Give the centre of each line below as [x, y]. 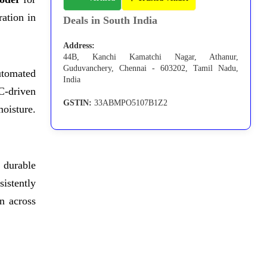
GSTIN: [78, 103]
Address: [79, 46]
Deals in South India [111, 21]
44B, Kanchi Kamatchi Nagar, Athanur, [151, 57]
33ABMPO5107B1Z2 [130, 103]
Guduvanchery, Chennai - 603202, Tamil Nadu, [151, 69]
